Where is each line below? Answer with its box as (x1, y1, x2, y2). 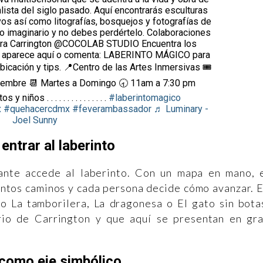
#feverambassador (72, 103, 151, 114)
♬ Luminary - (153, 103, 208, 114)
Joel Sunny (12, 114, 58, 126)
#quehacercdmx (3, 103, 70, 114)
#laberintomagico (108, 92, 181, 103)
